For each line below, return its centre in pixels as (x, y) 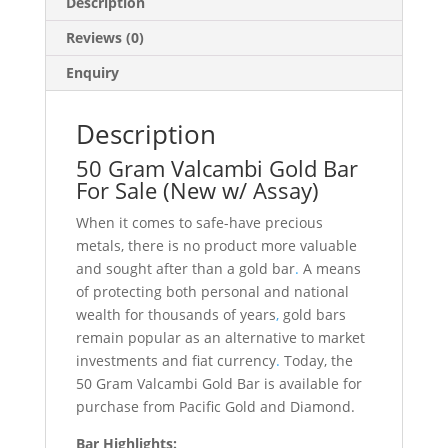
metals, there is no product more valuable (216, 245)
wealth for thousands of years (175, 314)
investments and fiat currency (175, 360)
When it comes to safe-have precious (199, 222)
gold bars (312, 314)
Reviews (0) (104, 37)
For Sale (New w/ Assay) (197, 189)
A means (329, 268)
